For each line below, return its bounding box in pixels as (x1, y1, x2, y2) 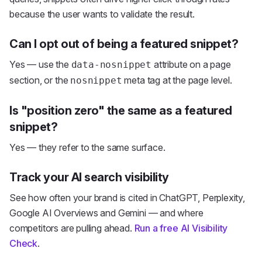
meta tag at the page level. (122, 74, 232, 86)
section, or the (9, 74, 71, 86)
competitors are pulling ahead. (9, 222, 135, 234)
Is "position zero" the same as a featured (9, 104, 232, 118)
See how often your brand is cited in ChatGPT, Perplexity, (9, 192, 245, 204)
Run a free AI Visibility (134, 222, 228, 234)
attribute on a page (151, 58, 231, 70)
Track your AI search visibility (9, 170, 169, 184)
